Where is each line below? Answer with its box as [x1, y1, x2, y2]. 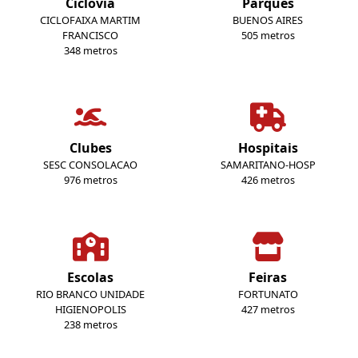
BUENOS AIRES [233, 13, 303, 28]
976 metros [63, 173, 117, 188]
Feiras [249, 268, 287, 287]
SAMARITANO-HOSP [220, 157, 316, 173]
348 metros [63, 43, 117, 58]
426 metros [241, 173, 295, 188]
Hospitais [237, 139, 298, 157]
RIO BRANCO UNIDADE [36, 287, 145, 302]
